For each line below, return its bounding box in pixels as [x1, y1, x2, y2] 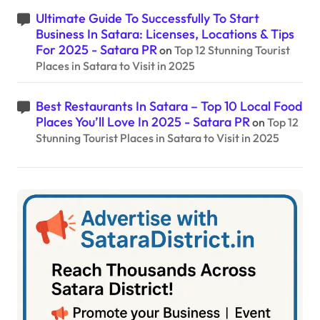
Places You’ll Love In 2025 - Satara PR [36, 114, 250, 131]
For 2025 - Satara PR [36, 41, 157, 59]
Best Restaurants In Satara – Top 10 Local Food [36, 98, 302, 115]
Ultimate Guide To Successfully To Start [36, 10, 259, 27]
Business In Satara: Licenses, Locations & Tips [36, 26, 294, 43]
